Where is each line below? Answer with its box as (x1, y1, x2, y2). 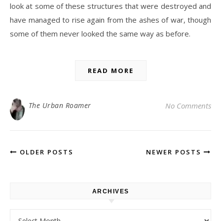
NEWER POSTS (146, 147, 204, 157)
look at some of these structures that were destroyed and (10, 1, 211, 11)
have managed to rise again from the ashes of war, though (10, 15, 211, 25)
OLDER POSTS (17, 147, 74, 157)
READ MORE (87, 66, 134, 75)
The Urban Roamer (28, 101, 91, 110)
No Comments (165, 101, 211, 111)
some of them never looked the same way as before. (10, 29, 190, 39)
